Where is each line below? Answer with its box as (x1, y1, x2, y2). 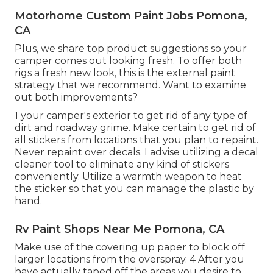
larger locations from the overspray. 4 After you (15, 253, 244, 265)
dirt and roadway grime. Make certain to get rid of (15, 121, 256, 133)
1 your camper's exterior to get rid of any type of (15, 109, 247, 121)
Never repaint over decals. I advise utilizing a (15, 146, 232, 158)
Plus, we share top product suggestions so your (15, 42, 247, 54)
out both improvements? (15, 91, 138, 103)
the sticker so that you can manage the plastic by (15, 182, 254, 194)
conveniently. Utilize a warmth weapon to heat (15, 170, 242, 182)
